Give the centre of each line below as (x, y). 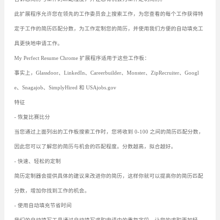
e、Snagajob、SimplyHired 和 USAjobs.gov (65, 88)
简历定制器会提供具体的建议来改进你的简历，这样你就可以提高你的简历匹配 (109, 176)
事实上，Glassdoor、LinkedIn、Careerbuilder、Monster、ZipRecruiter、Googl (106, 73)
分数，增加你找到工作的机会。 (52, 191)
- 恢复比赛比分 (32, 117)
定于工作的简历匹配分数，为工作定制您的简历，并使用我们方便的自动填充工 (109, 29)
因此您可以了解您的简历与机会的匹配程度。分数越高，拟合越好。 (95, 147)
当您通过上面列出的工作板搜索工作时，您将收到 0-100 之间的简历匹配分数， (109, 132)
